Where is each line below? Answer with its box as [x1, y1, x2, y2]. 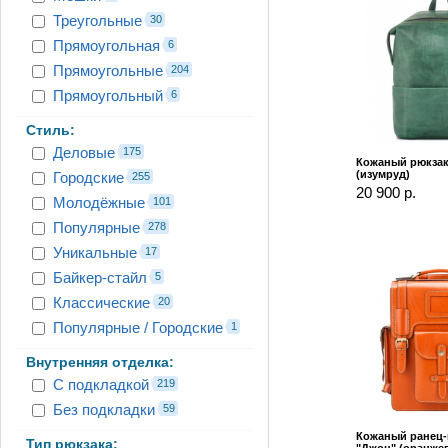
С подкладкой [53, 375, 149, 393]
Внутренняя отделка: [26, 353, 174, 370]
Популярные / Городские [53, 318, 223, 336]
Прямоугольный [53, 86, 163, 104]
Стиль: [26, 121, 75, 138]
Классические [53, 293, 150, 311]
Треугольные [53, 11, 142, 29]
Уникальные [53, 243, 137, 261]
